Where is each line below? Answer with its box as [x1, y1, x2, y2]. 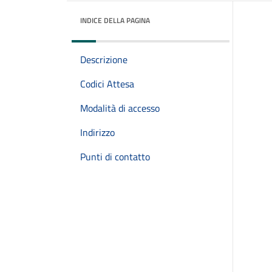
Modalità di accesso [80, 101, 160, 115]
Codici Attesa [80, 76, 134, 91]
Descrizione [80, 52, 127, 67]
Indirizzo [80, 125, 115, 140]
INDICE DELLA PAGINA [80, 15, 150, 26]
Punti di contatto [80, 149, 150, 164]
